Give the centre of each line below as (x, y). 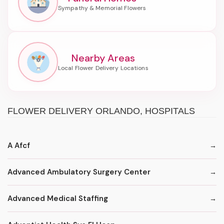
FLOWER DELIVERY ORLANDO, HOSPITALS (101, 111)
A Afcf (19, 145)
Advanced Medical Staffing (58, 198)
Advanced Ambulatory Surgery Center (79, 172)
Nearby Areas (103, 58)
